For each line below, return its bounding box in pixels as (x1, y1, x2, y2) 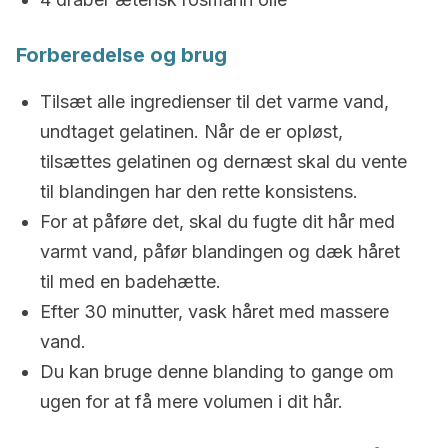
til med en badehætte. (40, 271, 221, 292)
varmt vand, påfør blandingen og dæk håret (40, 241, 400, 262)
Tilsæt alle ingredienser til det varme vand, (40, 91, 389, 112)
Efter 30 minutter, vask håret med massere (40, 301, 389, 322)
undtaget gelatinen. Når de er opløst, (40, 121, 343, 142)
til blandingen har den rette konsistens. (40, 181, 358, 202)
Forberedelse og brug (16, 43, 227, 67)
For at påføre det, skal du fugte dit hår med (40, 211, 395, 232)
